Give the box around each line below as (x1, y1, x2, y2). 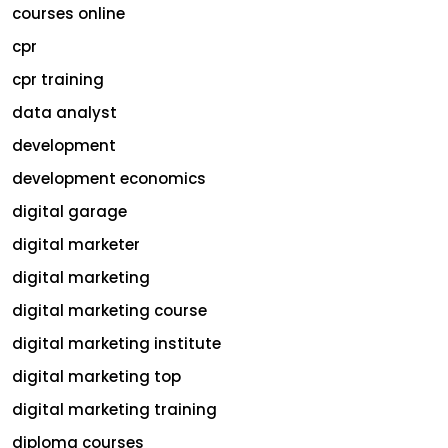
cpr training (12, 68, 104, 90)
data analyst (12, 101, 117, 123)
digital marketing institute (12, 332, 221, 354)
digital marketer (12, 233, 140, 255)
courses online (12, 2, 125, 24)
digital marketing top (12, 365, 181, 387)
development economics (12, 167, 206, 189)
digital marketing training (12, 398, 217, 420)
